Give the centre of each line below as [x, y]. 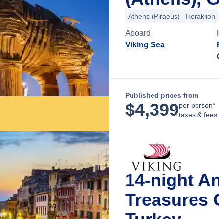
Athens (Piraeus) [154, 16]
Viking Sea [145, 45]
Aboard [138, 33]
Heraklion [200, 16]
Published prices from [162, 95]
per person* [197, 105]
